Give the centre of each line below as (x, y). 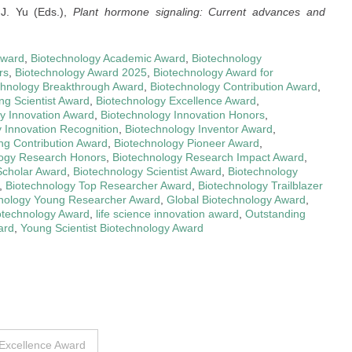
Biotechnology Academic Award (108, 58)
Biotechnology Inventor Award (199, 128)
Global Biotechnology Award (236, 199)
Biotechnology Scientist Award (147, 171)
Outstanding (275, 213)
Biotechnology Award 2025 (81, 72)
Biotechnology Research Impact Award (208, 157)
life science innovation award (167, 213)
